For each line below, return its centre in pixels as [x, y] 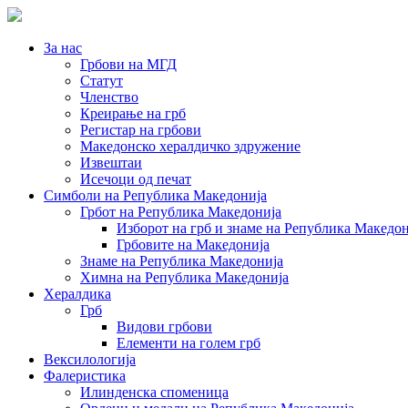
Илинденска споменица [154, 392]
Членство [109, 97]
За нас [63, 48]
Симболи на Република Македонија [155, 195]
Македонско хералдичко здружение [190, 146]
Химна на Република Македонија [184, 277]
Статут [102, 81]
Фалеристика [85, 376]
